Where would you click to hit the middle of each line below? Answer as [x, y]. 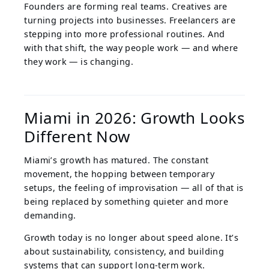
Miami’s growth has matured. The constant [116, 160]
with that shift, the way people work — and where [131, 48]
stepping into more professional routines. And [125, 34]
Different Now [77, 137]
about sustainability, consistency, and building [124, 252]
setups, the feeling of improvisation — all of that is [134, 188]
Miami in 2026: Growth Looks [134, 118]
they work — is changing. [79, 62]
